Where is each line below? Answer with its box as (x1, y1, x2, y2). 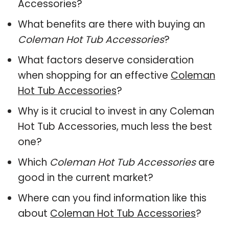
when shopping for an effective (18, 68, 171, 82)
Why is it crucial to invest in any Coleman (18, 104, 214, 118)
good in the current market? (18, 170, 153, 185)
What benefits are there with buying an (18, 17, 205, 31)
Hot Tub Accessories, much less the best (18, 119, 212, 133)
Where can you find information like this (18, 191, 207, 205)
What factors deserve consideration (18, 53, 194, 67)
